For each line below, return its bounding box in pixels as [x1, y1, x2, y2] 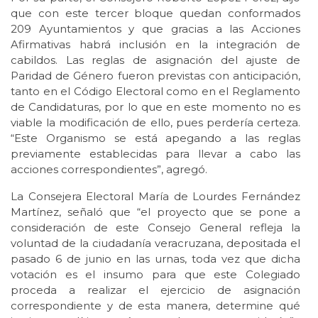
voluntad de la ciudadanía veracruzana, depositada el [11, 236, 300, 250]
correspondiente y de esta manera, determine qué [11, 298, 300, 312]
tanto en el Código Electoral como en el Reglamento [11, 84, 300, 98]
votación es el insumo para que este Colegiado [11, 267, 300, 281]
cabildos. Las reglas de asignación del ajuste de [11, 53, 300, 67]
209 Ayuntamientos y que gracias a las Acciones [11, 21, 300, 35]
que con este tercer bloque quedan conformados [11, 6, 300, 20]
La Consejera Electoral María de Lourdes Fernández [11, 189, 300, 203]
